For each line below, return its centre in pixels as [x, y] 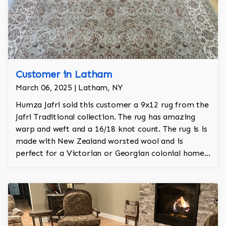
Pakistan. [33, 178]
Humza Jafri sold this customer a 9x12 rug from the [112, 105]
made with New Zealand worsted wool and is [99, 141]
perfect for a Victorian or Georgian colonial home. [111, 153]
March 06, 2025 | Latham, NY [69, 88]
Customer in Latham [64, 74]
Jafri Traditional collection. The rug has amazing [106, 117]
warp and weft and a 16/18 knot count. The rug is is [111, 129]
